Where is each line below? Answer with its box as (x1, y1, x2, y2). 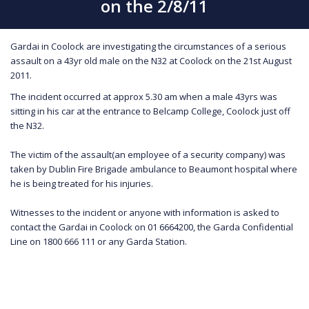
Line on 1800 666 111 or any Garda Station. (10, 235, 187, 248)
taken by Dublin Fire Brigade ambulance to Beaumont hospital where (10, 162, 297, 175)
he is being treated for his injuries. (10, 177, 153, 190)
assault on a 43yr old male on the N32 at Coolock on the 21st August (10, 54, 292, 67)
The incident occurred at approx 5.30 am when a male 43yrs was (10, 90, 277, 103)
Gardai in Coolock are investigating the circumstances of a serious (10, 39, 286, 52)
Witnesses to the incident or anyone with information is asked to (10, 206, 279, 219)
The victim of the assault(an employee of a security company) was (10, 148, 286, 161)
